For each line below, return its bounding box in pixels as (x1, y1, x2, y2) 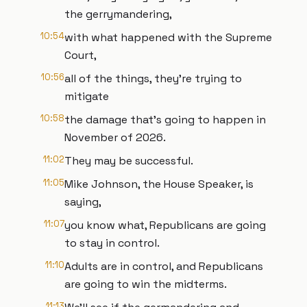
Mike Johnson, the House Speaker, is (64, 177, 254, 191)
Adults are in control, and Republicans (64, 259, 263, 273)
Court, (64, 48, 97, 62)
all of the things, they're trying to (64, 71, 242, 86)
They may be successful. (64, 153, 193, 168)
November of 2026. (64, 130, 166, 145)
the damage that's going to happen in (64, 112, 266, 127)
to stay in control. (64, 236, 160, 250)
